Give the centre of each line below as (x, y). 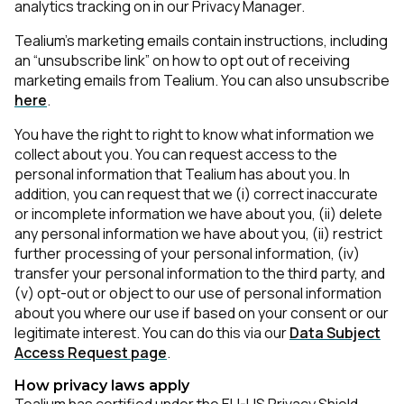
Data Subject (335, 333)
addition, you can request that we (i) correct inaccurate (196, 194)
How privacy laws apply (102, 386)
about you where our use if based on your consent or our (202, 313)
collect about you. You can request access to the (176, 154)
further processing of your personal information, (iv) (187, 253)
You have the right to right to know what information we (194, 134)
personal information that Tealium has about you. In (182, 174)
